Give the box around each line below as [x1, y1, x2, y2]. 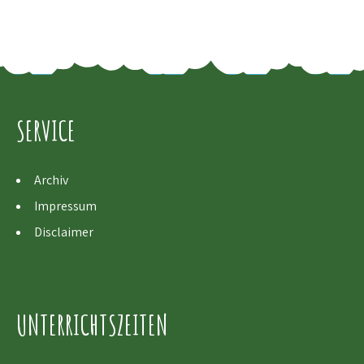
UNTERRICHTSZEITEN [16, 305, 168, 343]
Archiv [34, 171, 68, 188]
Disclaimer [34, 223, 93, 240]
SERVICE [16, 111, 76, 149]
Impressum [34, 197, 97, 214]
